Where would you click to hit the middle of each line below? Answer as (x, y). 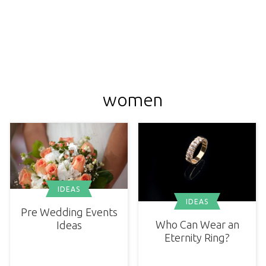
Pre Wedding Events (69, 212)
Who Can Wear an (197, 224)
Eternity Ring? (197, 237)
